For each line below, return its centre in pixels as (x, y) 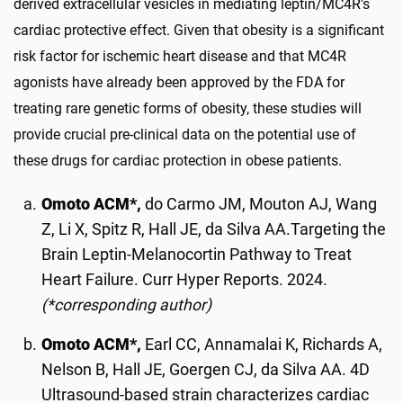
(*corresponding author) (127, 304)
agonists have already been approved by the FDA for (179, 82)
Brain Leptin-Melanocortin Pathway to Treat (197, 254)
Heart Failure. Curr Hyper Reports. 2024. (185, 279)
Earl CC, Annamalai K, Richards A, (264, 344)
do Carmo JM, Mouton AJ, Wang (261, 204)
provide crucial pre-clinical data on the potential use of (185, 134)
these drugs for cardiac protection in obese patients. (178, 160)
